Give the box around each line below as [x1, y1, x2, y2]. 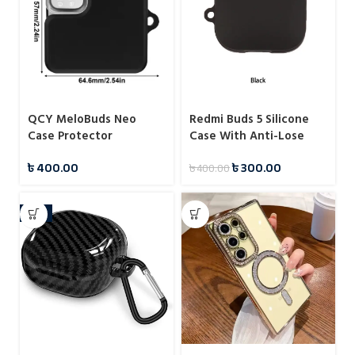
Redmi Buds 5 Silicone [189, 109, 309, 129]
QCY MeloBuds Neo [28, 109, 136, 129]
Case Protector [28, 125, 113, 146]
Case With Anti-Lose [189, 125, 304, 146]
